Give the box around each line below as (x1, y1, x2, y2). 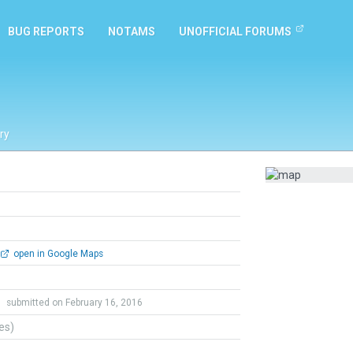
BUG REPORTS (8, 25, 84, 38)
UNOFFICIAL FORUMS (179, 25, 292, 38)
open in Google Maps (10, 248, 103, 259)
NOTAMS (108, 25, 155, 38)
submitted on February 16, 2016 (6, 297, 143, 308)
